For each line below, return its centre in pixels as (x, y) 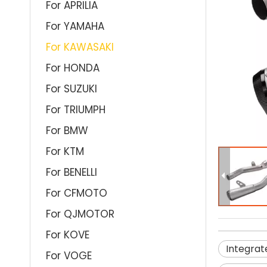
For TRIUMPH (76, 110)
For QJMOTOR (80, 214)
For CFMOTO (77, 193)
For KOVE (68, 235)
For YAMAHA (75, 26)
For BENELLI (72, 172)
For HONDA (73, 68)
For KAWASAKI (80, 47)
